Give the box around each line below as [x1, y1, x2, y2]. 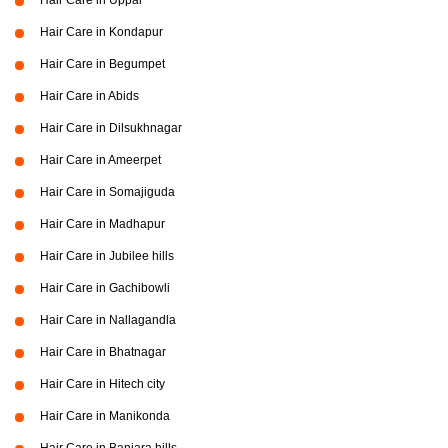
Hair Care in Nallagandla [40, 313, 176, 327]
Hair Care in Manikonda [40, 409, 170, 423]
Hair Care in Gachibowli [40, 281, 170, 295]
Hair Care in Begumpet [40, 57, 165, 71]
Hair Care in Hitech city [40, 377, 165, 391]
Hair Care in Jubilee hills [40, 249, 174, 263]
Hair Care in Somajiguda [40, 185, 175, 199]
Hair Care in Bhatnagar [40, 345, 166, 359]
